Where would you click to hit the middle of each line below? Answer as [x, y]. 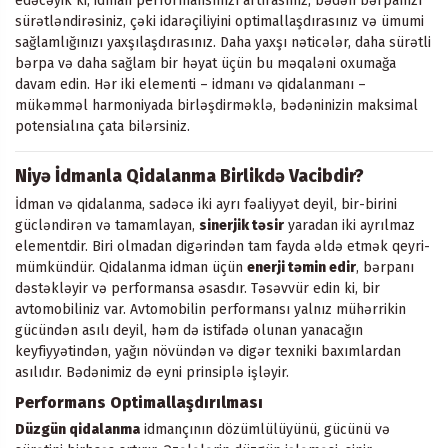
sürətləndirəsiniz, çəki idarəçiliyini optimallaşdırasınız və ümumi [219, 22]
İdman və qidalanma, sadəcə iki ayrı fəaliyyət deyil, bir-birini [206, 205]
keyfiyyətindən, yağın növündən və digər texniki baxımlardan [208, 352]
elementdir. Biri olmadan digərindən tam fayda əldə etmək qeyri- [222, 247]
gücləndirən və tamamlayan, [107, 226]
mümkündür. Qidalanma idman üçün [131, 268]
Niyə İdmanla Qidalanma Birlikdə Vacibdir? [189, 177]
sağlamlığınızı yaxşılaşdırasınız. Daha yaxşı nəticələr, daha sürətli [223, 43]
